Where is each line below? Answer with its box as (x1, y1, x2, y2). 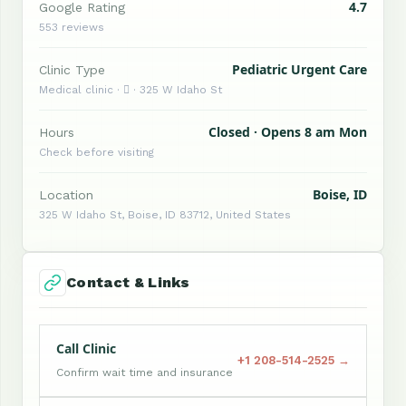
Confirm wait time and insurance (56, 366, 233, 379)
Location (39, 188, 93, 202)
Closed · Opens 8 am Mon (208, 123, 367, 140)
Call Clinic (56, 340, 116, 357)
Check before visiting (39, 146, 154, 159)
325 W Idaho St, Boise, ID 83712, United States (39, 208, 291, 221)
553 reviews (39, 21, 104, 34)
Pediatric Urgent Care (232, 61, 367, 78)
